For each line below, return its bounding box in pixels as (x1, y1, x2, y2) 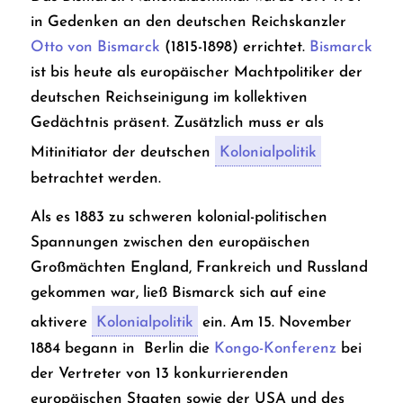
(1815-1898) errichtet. (159, 40, 309, 56)
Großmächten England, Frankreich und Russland (30, 259, 368, 275)
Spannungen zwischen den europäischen (30, 234, 310, 250)
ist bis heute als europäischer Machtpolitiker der (30, 65, 363, 81)
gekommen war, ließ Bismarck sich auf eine (30, 284, 327, 300)
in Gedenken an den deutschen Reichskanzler (30, 14, 346, 31)
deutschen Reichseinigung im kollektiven (30, 90, 308, 106)
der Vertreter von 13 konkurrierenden (30, 365, 289, 381)
